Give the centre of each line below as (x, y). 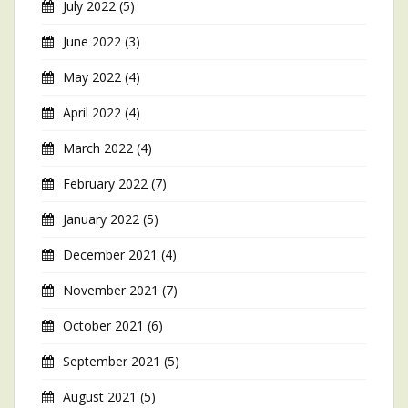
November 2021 (111, 290)
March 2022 (98, 148)
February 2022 (105, 184)
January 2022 (101, 219)
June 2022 (92, 41)
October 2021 (103, 326)
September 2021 (112, 361)
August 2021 (100, 397)
